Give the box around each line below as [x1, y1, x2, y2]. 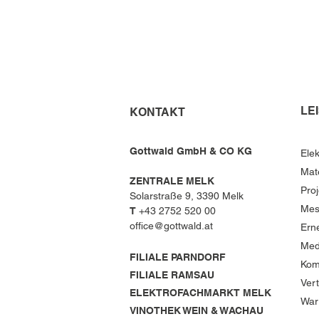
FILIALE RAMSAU [130, 269, 217, 281]
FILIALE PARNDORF [130, 251, 226, 263]
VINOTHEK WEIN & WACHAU [130, 305, 263, 316]
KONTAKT [130, 105, 185, 119]
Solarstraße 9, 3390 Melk [130, 190, 244, 202]
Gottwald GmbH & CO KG [130, 145, 252, 157]
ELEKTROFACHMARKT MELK [130, 287, 271, 298]
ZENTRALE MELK [130, 175, 214, 187]
